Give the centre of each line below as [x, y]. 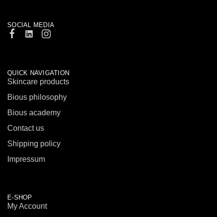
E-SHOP [20, 198]
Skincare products [38, 82]
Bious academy [34, 113]
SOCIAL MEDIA [31, 25]
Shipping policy [34, 144]
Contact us [26, 128]
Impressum [26, 159]
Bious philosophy [37, 97]
